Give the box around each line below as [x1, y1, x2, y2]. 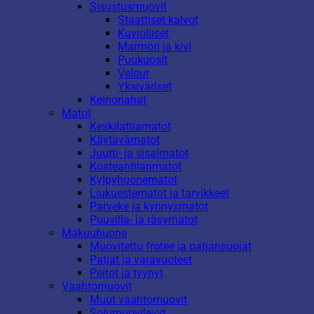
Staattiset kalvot [118, 13, 198, 27]
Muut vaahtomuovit [90, 292, 187, 306]
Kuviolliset [118, 26, 169, 40]
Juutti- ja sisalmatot [90, 146, 189, 160]
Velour [118, 66, 149, 80]
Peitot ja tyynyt [90, 266, 163, 280]
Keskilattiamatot [90, 119, 171, 133]
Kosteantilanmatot [90, 159, 182, 173]
